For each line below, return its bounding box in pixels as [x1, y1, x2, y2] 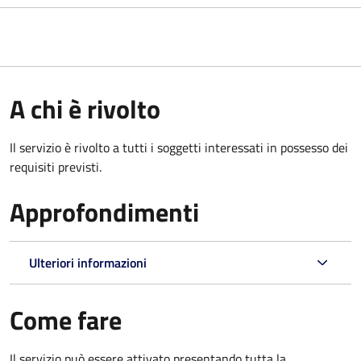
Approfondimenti [10, 193, 199, 232]
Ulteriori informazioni [29, 253, 147, 273]
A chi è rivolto [10, 89, 160, 129]
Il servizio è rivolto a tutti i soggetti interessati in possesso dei [10, 138, 348, 158]
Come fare [10, 301, 122, 340]
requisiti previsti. [10, 157, 102, 177]
